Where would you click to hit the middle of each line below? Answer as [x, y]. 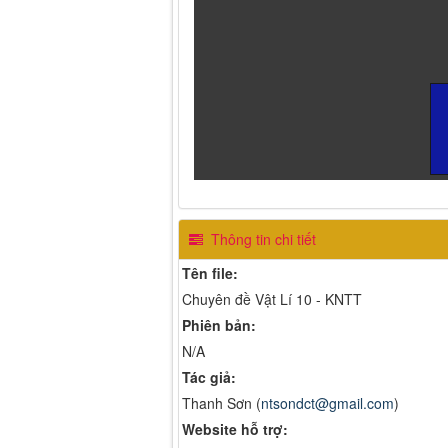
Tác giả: [209, 376]
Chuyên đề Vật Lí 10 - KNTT [272, 298]
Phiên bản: [219, 324]
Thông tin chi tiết [261, 238]
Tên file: [210, 272]
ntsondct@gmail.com [327, 402]
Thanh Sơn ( [221, 402]
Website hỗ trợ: [235, 428]
